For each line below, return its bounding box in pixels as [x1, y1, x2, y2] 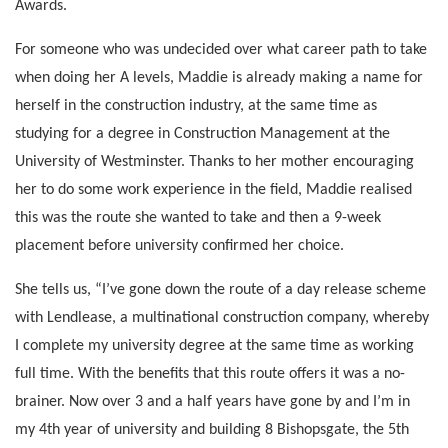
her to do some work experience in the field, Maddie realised [15, 181, 412, 198]
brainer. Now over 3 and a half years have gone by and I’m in [15, 393, 410, 410]
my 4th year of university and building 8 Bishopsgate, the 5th [15, 421, 409, 438]
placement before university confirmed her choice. [15, 237, 344, 254]
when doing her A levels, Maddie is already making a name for [15, 69, 423, 86]
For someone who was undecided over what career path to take [15, 41, 427, 58]
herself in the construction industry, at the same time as [15, 97, 377, 114]
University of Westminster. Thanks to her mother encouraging [15, 153, 414, 170]
